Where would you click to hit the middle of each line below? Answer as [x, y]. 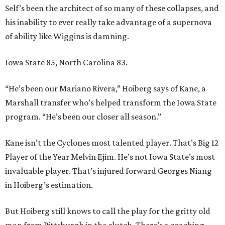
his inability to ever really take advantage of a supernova [108, 22]
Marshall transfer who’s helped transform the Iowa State [111, 103]
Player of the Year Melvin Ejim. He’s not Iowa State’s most [110, 157]
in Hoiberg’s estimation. [49, 185]
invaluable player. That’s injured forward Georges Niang [108, 171]
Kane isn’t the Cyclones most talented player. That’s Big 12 [112, 143]
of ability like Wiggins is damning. [67, 36]
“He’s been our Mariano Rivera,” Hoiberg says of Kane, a [105, 89]
